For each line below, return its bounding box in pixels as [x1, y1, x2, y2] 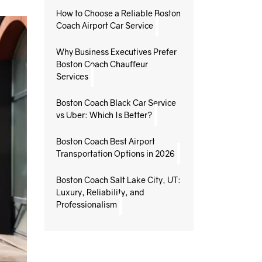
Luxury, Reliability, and [56, 187, 144, 197]
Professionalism [56, 199, 117, 209]
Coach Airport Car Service [56, 20, 153, 30]
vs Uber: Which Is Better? [56, 110, 152, 120]
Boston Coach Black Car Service [56, 98, 176, 108]
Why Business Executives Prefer [56, 47, 177, 57]
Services [56, 71, 88, 81]
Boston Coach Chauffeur [56, 59, 148, 69]
